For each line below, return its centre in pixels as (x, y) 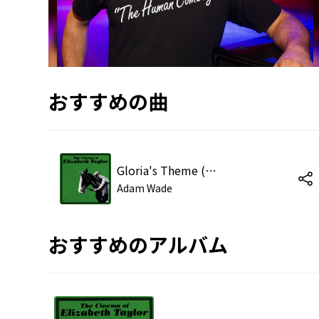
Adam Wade (145, 188)
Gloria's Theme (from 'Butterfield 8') (211, 170)
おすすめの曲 (108, 101)
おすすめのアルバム (138, 244)
